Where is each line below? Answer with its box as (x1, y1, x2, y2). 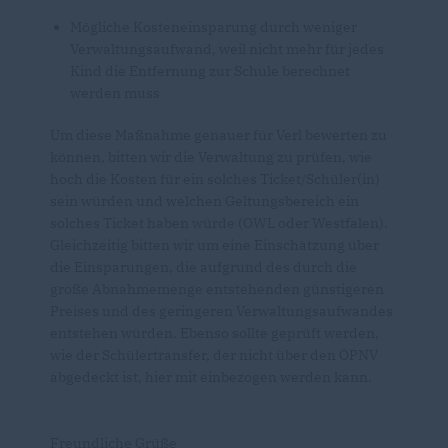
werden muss (70, 84, 163, 103)
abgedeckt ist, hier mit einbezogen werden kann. (50, 368, 372, 387)
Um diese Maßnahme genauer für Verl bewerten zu (50, 126, 387, 145)
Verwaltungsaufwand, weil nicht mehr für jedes (70, 40, 384, 59)
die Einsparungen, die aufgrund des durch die (50, 258, 357, 277)
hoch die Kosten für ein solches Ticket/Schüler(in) (50, 170, 380, 189)
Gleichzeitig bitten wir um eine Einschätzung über (50, 236, 379, 255)
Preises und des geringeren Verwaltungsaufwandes (50, 302, 393, 321)
